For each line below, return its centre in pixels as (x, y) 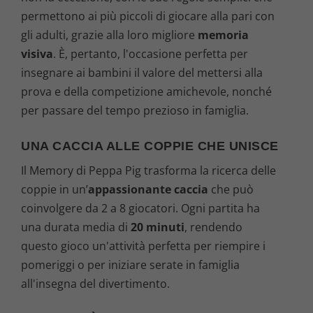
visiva (37, 54)
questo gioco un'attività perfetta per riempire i (143, 246)
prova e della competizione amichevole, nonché (146, 92)
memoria (223, 35)
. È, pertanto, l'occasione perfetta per (151, 54)
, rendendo (213, 227)
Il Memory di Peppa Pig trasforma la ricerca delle (148, 170)
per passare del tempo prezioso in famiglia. (135, 110)
